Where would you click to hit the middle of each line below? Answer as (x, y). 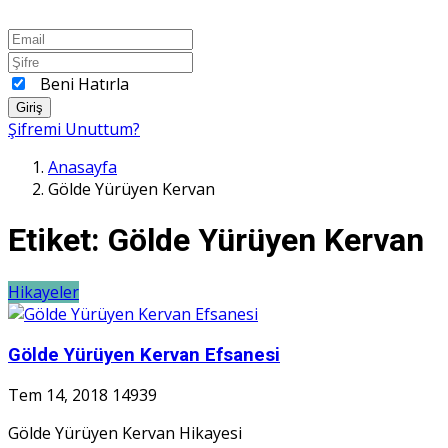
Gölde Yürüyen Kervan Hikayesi (125, 433)
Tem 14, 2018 (58, 395)
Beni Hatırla (84, 83)
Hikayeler (43, 291)
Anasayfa (82, 166)
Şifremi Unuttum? (74, 128)
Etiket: (54, 240)
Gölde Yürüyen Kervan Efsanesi (144, 354)
